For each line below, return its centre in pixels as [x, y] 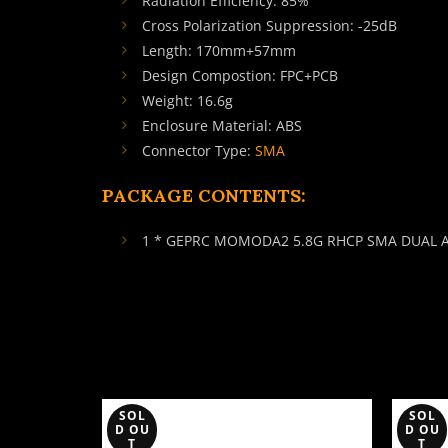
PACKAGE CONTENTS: [204, 195]
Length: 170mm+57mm [219, 50]
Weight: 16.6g [187, 100]
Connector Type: [198, 150]
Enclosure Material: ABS [222, 125]
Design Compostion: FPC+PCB [240, 75]
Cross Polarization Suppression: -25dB [269, 25]
